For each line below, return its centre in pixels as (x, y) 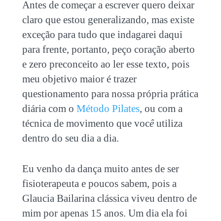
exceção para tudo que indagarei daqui (102, 34)
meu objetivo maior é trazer (79, 79)
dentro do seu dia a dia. (70, 138)
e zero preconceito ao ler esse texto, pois (106, 64)
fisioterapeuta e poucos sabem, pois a (99, 183)
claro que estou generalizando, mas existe (108, 19)
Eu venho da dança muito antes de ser (100, 168)
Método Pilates (108, 108)
